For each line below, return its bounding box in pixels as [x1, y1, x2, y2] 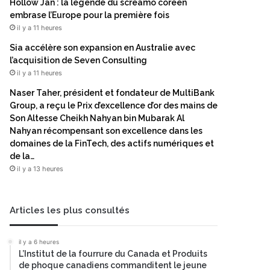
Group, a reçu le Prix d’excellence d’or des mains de [10, 101, 218, 110]
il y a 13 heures [17, 165, 63, 173]
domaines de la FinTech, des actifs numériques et [10, 139, 214, 148]
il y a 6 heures [19, 238, 59, 245]
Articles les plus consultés [10, 205, 130, 216]
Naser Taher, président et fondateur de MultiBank [10, 88, 215, 98]
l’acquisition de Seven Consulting [10, 55, 147, 65]
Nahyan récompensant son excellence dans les [10, 126, 202, 136]
